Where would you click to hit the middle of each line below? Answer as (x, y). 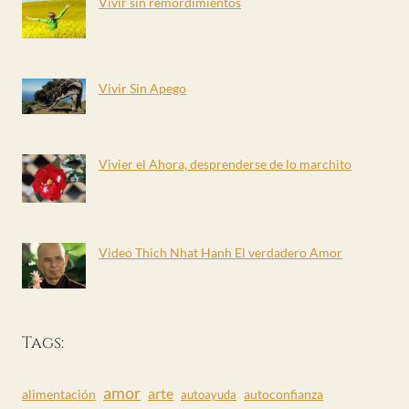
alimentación (59, 393)
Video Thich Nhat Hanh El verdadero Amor (220, 252)
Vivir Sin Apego (142, 88)
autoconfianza (283, 393)
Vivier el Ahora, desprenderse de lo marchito (225, 164)
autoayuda (209, 394)
